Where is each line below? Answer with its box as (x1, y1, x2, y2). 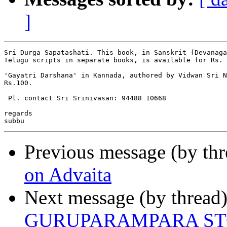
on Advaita (24, 164, 111, 186)
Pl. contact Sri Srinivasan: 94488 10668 (4, 94, 166, 102)
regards (4, 109, 32, 118)
